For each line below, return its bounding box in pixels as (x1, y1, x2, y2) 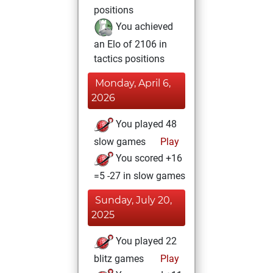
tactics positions (94, 53, 165, 65)
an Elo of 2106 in (94, 38, 167, 50)
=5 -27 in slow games (94, 170, 185, 182)
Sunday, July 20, (95, 194, 172, 206)
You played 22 (113, 235, 177, 247)
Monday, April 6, (95, 77, 171, 89)
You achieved (113, 21, 173, 33)
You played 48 (113, 118, 177, 130)
